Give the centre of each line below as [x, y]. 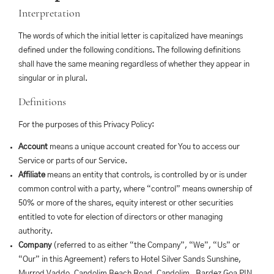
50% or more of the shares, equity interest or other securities [126, 203]
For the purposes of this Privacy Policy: [86, 125]
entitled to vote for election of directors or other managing [120, 217]
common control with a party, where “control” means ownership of [135, 189]
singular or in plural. [53, 79]
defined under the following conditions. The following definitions [129, 50]
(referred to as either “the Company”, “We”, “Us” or [146, 246]
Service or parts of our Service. [73, 161]
